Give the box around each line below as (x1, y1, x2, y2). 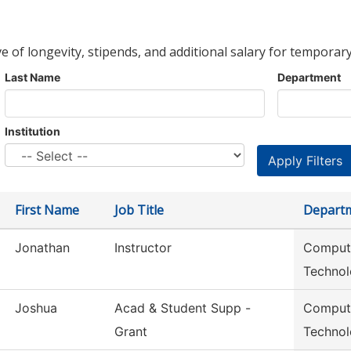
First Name (15, 201, 79, 219)
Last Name (5, 71, 60, 85)
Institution (5, 125, 60, 139)
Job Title (114, 201, 164, 219)
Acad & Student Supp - (114, 300, 251, 317)
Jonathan (15, 240, 70, 256)
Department (277, 71, 341, 85)
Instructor (114, 240, 172, 256)
